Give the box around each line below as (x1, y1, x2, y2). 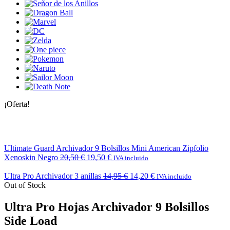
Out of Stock (4, 180, 46, 189)
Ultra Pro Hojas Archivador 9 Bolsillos (4, 200, 209, 214)
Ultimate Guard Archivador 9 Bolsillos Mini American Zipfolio (4, 143, 208, 152)
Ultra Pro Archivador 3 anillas (4, 171, 101, 180)
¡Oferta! (4, 99, 30, 108)
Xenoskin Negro (4, 152, 58, 162)
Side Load (4, 214, 57, 227)
